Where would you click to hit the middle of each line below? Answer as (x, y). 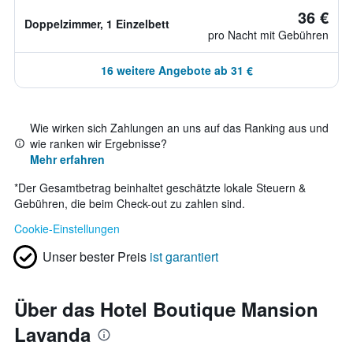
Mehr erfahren (67, 159)
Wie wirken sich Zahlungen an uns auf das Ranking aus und (179, 128)
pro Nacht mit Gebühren (268, 35)
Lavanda (52, 334)
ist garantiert (184, 256)
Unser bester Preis (95, 256)
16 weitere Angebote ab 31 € (176, 70)
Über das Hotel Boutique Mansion (166, 309)
